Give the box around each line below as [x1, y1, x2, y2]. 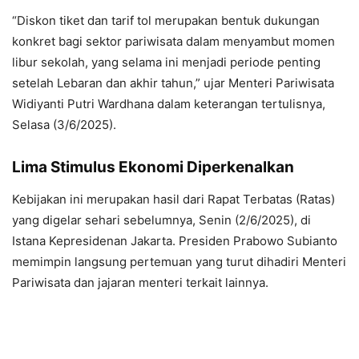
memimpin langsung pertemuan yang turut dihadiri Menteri [12, 253, 346, 269]
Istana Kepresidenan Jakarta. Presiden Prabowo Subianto [12, 232, 337, 248]
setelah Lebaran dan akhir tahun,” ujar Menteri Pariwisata [12, 75, 334, 91]
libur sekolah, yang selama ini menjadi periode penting [12, 54, 321, 70]
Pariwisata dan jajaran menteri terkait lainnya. [12, 274, 268, 290]
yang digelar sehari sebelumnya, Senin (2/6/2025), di [12, 212, 311, 228]
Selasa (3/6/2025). [12, 116, 116, 132]
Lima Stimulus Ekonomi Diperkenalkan [12, 157, 294, 176]
